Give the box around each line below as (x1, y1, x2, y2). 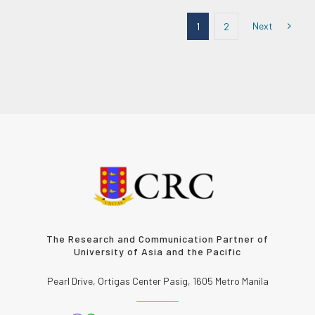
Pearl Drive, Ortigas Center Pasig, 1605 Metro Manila (46, 275, 269, 288)
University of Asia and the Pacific (74, 245, 241, 258)
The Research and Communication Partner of (46, 233, 269, 245)
